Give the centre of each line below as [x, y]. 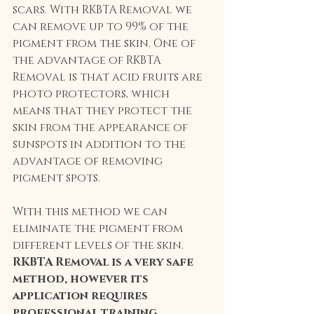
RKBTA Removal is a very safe [104, 262]
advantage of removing [89, 161]
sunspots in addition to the [101, 144]
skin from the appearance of [102, 127]
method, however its [82, 279]
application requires [82, 295]
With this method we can [91, 211]
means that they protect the [104, 110]
